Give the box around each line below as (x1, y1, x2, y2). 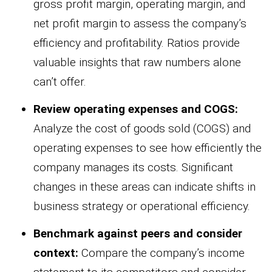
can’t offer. (33, 74, 86, 89)
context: (33, 245, 78, 260)
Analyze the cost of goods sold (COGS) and (33, 121, 251, 135)
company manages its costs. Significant (33, 160, 233, 174)
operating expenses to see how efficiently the (33, 140, 262, 155)
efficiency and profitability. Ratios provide (33, 35, 240, 50)
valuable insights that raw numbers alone (33, 55, 241, 69)
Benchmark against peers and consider (33, 226, 242, 240)
